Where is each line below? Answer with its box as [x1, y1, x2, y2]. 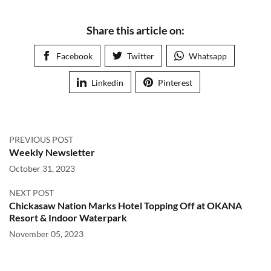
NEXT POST [9, 187, 54, 198]
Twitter [127, 50, 154, 61]
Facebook [56, 50, 93, 61]
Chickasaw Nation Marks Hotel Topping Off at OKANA [9, 199, 242, 211]
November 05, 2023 [9, 228, 83, 239]
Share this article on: [87, 23, 184, 37]
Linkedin [91, 77, 123, 88]
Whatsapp [189, 50, 227, 61]
